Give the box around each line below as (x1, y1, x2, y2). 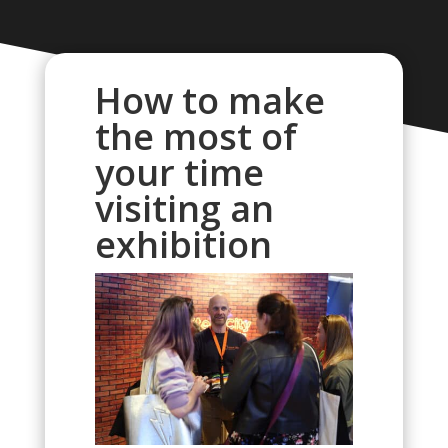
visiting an (94, 184, 274, 233)
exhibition (94, 220, 272, 269)
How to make (94, 76, 325, 125)
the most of (94, 112, 297, 161)
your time (94, 148, 264, 197)
